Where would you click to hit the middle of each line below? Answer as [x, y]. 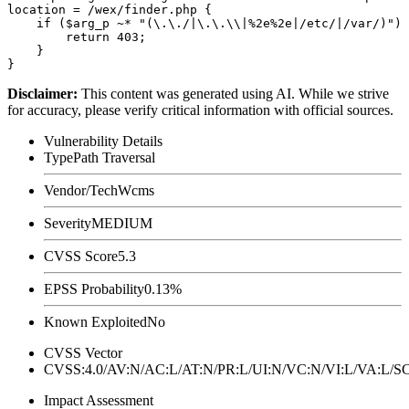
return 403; [77, 37]
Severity [68, 223]
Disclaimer [40, 93]
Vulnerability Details [103, 141]
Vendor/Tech [81, 190]
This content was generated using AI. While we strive [235, 93]
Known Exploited [95, 321]
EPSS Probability [94, 288]
